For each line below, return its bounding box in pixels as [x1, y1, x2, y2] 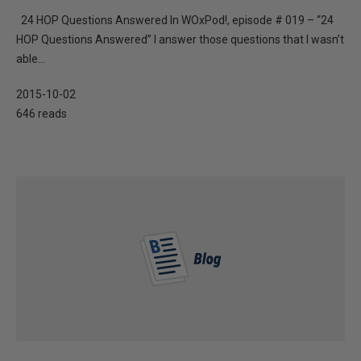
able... [16, 52, 45, 65]
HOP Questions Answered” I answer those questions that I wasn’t [16, 33, 344, 46]
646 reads [16, 107, 67, 120]
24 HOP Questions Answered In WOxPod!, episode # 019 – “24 [16, 14, 334, 27]
